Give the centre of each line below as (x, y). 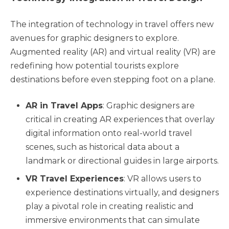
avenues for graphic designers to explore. (95, 38)
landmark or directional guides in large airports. (122, 161)
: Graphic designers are (149, 105)
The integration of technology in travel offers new (112, 24)
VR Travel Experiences (75, 178)
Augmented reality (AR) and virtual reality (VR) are (113, 52)
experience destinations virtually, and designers (122, 192)
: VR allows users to (163, 178)
